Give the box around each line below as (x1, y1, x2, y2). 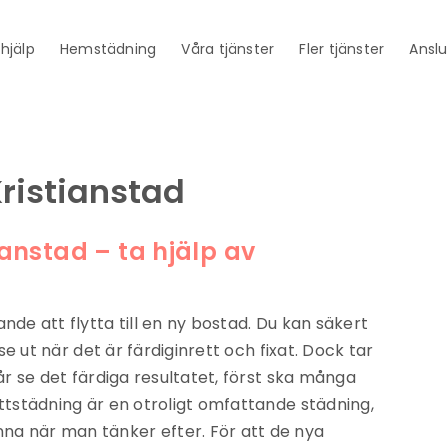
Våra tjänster (181, 39, 275, 59)
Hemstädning (59, 39, 157, 59)
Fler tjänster (299, 39, 385, 59)
